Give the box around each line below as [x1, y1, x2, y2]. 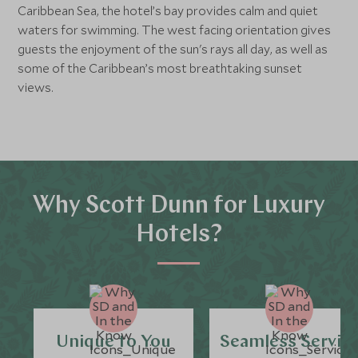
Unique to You [56, 332, 172, 352]
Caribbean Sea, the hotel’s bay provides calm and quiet [18, 2, 319, 18]
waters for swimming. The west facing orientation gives [18, 21, 332, 38]
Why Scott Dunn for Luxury [33, 193, 325, 219]
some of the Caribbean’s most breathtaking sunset [18, 59, 303, 76]
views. [18, 78, 54, 95]
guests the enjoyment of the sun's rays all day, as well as [18, 40, 328, 57]
